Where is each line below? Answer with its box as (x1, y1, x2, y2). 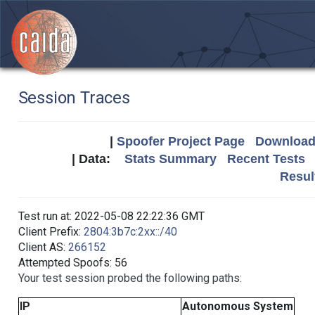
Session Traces (18, 88, 130, 108)
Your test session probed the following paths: (18, 271, 242, 285)
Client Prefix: (18, 225, 84, 238)
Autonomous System (181, 300, 293, 313)
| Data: (72, 152, 124, 166)
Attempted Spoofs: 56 (18, 256, 127, 269)
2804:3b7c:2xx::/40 (83, 225, 177, 238)
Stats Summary (124, 152, 217, 166)
